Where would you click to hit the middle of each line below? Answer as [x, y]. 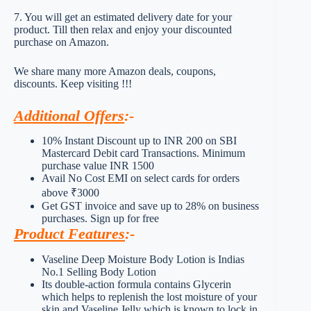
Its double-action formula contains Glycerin [136, 285]
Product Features [69, 234]
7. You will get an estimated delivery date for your [123, 17]
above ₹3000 [70, 193]
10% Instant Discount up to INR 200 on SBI [139, 141]
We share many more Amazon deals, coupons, [115, 71]
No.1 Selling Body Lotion [99, 272]
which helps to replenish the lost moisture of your [149, 297]
